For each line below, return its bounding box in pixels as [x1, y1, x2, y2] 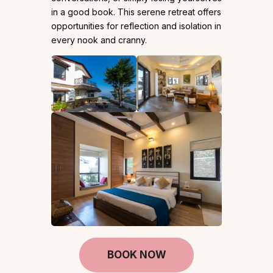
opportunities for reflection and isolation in [51, 20, 221, 31]
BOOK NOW [107, 249, 166, 261]
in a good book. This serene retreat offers [51, 6, 221, 17]
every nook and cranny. [51, 34, 147, 45]
